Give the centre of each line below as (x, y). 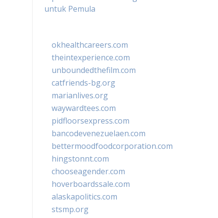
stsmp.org (70, 209)
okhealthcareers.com (90, 45)
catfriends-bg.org (83, 83)
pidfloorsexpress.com (91, 121)
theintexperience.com (91, 57)
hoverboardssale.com (91, 184)
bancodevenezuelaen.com (99, 133)
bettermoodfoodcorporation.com (112, 146)
